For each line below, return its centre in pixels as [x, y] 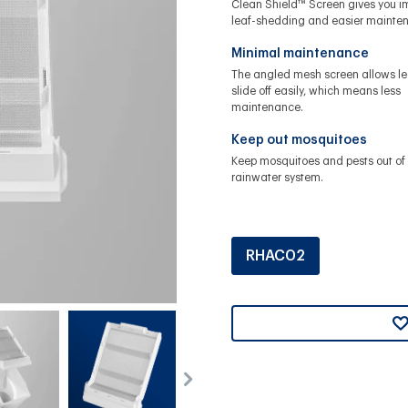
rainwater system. [277, 177]
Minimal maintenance [300, 53]
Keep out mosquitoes [299, 140]
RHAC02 [275, 255]
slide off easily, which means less [316, 91]
